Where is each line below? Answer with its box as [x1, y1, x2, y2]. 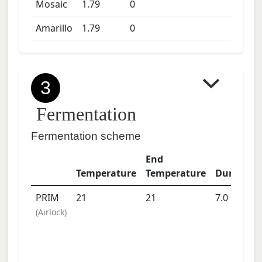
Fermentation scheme [31, 130, 141, 142]
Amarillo [36, 22, 73, 35]
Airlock [38, 206, 64, 218]
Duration [215, 167, 258, 180]
